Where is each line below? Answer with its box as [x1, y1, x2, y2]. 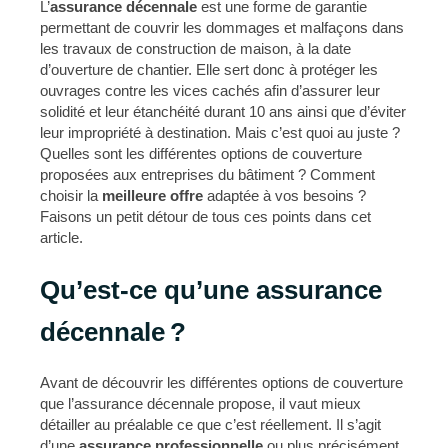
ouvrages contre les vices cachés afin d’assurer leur [40, 81, 380, 99]
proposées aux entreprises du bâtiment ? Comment [40, 165, 375, 183]
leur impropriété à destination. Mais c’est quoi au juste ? [40, 123, 400, 141]
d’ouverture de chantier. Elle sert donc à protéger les [40, 60, 378, 78]
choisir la [40, 186, 102, 204]
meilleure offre [102, 186, 203, 204]
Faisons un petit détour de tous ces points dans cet [40, 207, 371, 225]
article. [40, 228, 83, 246]
